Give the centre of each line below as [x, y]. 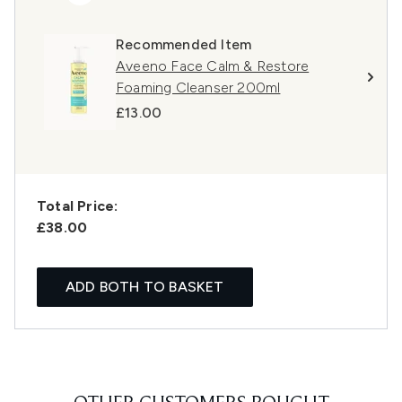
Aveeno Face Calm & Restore [213, 66]
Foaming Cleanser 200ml [198, 88]
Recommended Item [184, 45]
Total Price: [78, 206]
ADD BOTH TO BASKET [145, 287]
